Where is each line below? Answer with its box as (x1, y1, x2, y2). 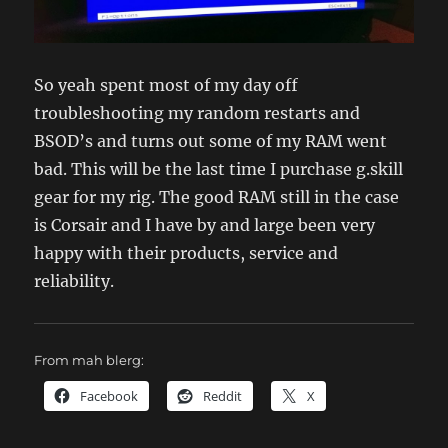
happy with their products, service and (34, 243, 339, 264)
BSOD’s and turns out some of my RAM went (34, 131, 388, 152)
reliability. (34, 271, 115, 292)
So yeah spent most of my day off (34, 75, 299, 96)
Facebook (80, 387, 139, 406)
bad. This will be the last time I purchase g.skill (34, 159, 404, 180)
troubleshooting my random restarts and (34, 103, 361, 124)
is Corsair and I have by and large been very (34, 215, 376, 236)
